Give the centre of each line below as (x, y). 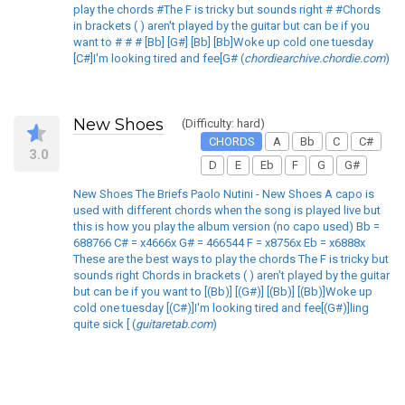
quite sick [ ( (104, 324)
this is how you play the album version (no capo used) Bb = (226, 226)
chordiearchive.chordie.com (315, 58)
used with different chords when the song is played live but (227, 210)
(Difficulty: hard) (223, 123)
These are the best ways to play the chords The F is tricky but (231, 259)
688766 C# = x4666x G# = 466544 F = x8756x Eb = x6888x (219, 242)
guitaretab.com (174, 324)
